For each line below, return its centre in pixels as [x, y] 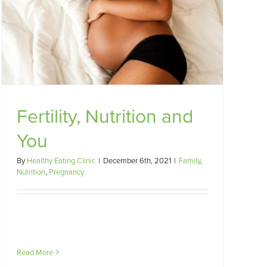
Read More [35, 252]
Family [190, 160]
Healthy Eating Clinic [61, 160]
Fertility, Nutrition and [105, 115]
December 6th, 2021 [137, 160]
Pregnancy [66, 171]
